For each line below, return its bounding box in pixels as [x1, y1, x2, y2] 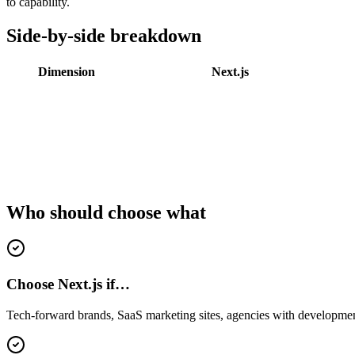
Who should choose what [6, 201, 206, 223]
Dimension [38, 64, 95, 78]
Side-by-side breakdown [6, 25, 201, 46]
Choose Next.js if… [6, 276, 130, 293]
